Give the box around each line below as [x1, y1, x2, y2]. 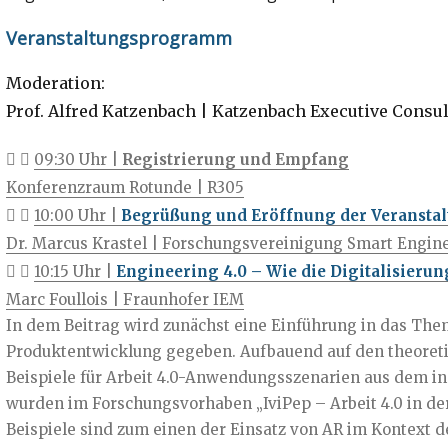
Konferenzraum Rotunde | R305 [5, 177, 244, 197]
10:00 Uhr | [33, 205, 121, 225]
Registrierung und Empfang [121, 149, 349, 169]
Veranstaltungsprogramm [5, 25, 232, 50]
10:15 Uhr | [33, 261, 116, 281]
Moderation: [5, 72, 105, 93]
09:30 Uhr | [33, 149, 122, 169]
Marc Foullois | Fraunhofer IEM [5, 289, 244, 309]
